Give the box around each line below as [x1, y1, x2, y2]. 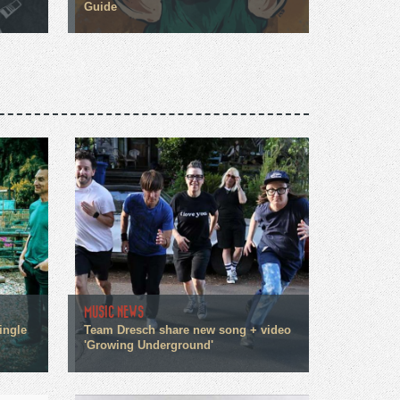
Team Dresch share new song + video [83, 324, 291, 337]
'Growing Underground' [83, 339, 213, 353]
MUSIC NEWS [83, 305, 144, 320]
